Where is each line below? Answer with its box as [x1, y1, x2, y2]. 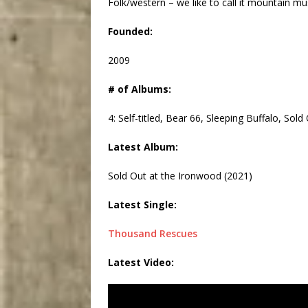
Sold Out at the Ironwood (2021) [108, 169, 252, 183]
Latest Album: [108, 140, 178, 154]
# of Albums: [108, 82, 171, 96]
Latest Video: [108, 256, 174, 269]
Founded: [108, 25, 153, 38]
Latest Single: [108, 198, 177, 212]
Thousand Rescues [108, 227, 197, 241]
